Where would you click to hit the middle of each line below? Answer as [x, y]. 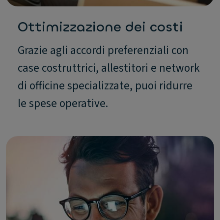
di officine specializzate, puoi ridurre [105, 85]
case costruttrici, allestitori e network [109, 68]
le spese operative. [63, 103]
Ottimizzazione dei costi [100, 27]
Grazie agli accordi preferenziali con [103, 50]
